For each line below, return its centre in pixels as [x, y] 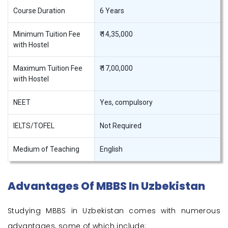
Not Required [121, 126]
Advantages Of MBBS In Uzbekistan [106, 186]
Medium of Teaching [46, 149]
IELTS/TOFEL [34, 126]
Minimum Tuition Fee [47, 34]
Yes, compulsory [126, 103]
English [111, 149]
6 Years [112, 11]
